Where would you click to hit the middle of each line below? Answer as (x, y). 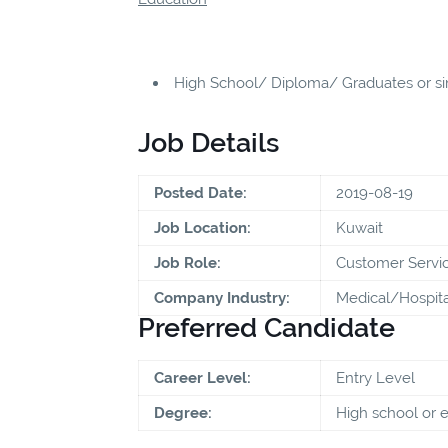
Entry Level (375, 377)
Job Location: (202, 227)
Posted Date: (200, 192)
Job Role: (187, 262)
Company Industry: (222, 297)
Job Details (208, 142)
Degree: (183, 412)
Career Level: (202, 377)
